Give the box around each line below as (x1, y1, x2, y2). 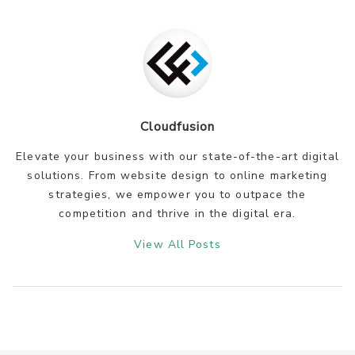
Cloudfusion (139, 117, 216, 136)
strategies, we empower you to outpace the (48, 186, 307, 202)
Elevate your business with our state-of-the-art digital (16, 148, 339, 164)
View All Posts (134, 236, 221, 252)
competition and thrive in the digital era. (59, 205, 296, 221)
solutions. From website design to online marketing (27, 167, 328, 183)
